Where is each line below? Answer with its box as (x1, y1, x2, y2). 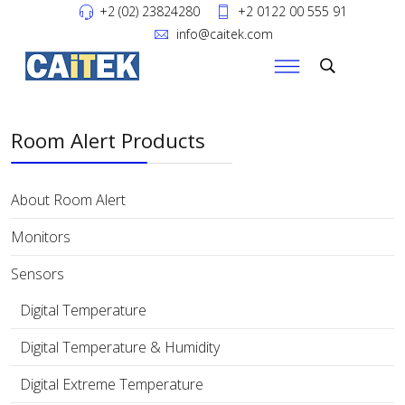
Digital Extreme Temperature (20, 374, 203, 394)
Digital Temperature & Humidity (20, 337, 220, 357)
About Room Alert (11, 190, 126, 210)
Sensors (11, 264, 64, 284)
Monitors (11, 227, 71, 247)
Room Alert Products (11, 127, 205, 155)
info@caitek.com (175, 25, 273, 42)
